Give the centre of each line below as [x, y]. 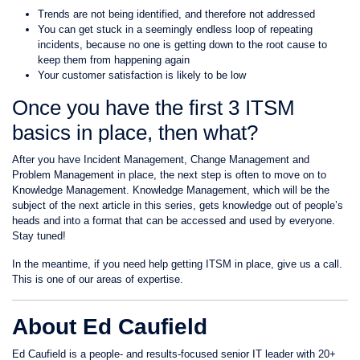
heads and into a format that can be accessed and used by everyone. [174, 221]
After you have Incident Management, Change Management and [161, 160]
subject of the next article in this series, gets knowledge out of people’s [178, 205]
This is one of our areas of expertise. [99, 279]
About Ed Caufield [110, 327]
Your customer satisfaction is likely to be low [142, 75]
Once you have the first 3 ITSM [153, 108]
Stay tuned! [39, 236]
